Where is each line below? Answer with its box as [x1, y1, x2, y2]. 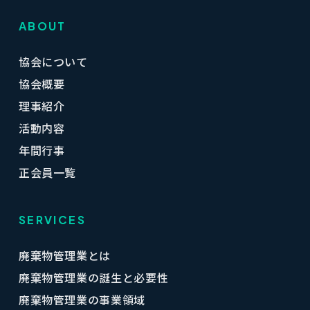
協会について [18, 53, 88, 70]
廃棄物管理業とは [18, 247, 111, 264]
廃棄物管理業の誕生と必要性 [18, 269, 169, 286]
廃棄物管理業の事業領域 [18, 291, 145, 308]
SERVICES [18, 212, 86, 227]
